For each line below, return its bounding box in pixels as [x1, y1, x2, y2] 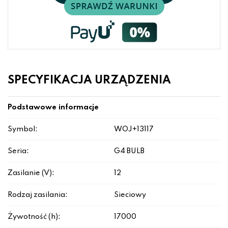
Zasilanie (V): [8, 169, 54, 177]
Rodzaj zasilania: [8, 191, 68, 199]
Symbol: [8, 126, 38, 133]
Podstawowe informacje [8, 104, 99, 111]
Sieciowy [114, 191, 146, 199]
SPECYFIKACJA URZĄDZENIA [8, 75, 171, 87]
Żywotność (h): [8, 213, 61, 221]
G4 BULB [114, 148, 145, 155]
